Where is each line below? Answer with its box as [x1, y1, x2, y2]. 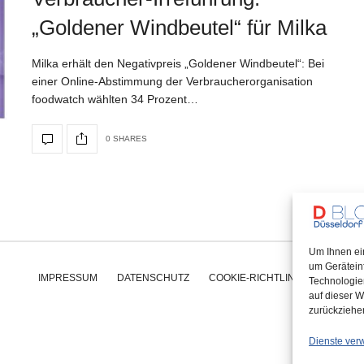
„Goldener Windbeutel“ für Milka [32, 15, 327, 40]
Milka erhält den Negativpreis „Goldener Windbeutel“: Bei [32, 56, 324, 70]
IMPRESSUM [37, 272, 97, 284]
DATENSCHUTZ [116, 272, 189, 284]
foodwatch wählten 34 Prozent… [32, 92, 198, 106]
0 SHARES [106, 134, 147, 143]
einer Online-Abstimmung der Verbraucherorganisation [32, 74, 313, 88]
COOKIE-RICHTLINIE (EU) [208, 272, 327, 284]
